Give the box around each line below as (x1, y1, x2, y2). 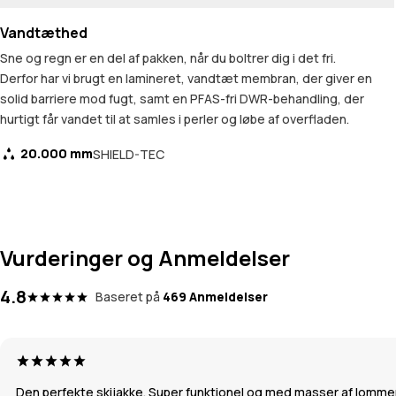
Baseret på (95, 288, 160, 306)
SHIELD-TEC (93, 145, 164, 163)
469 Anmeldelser (163, 288, 268, 306)
